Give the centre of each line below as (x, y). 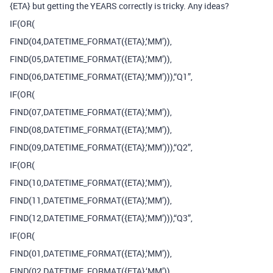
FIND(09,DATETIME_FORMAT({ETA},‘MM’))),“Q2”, (101, 147)
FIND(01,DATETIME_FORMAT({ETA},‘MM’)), (91, 253)
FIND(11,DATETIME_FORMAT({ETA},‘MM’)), (91, 200)
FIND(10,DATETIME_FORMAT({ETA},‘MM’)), (91, 183)
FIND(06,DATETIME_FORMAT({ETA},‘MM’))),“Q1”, (101, 76)
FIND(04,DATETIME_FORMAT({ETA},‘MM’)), (91, 41)
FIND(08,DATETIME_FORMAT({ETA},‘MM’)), (91, 129)
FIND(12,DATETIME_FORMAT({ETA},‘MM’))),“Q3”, (101, 218)
